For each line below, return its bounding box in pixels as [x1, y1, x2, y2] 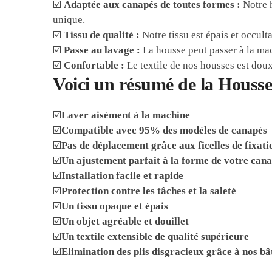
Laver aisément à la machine [61, 109, 191, 121]
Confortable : [64, 59, 125, 72]
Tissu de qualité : [64, 29, 140, 41]
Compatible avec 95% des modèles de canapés [61, 124, 268, 137]
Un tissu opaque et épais [61, 200, 169, 212]
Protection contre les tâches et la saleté [61, 185, 237, 197]
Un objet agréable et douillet [61, 216, 189, 228]
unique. [53, 14, 86, 26]
